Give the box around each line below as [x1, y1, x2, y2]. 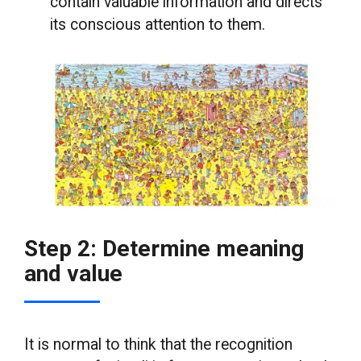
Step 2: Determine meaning [24, 234, 305, 262]
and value [24, 259, 123, 287]
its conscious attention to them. [50, 15, 266, 34]
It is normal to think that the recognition [24, 334, 293, 354]
